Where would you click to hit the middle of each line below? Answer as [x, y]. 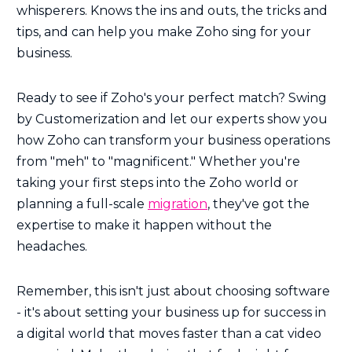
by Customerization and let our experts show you [172, 119]
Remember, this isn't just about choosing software [173, 291]
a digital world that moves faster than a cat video [169, 334]
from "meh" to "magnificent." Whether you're [158, 162]
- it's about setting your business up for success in [171, 313]
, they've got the [258, 204]
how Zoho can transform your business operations [173, 141]
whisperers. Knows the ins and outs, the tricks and [172, 11]
